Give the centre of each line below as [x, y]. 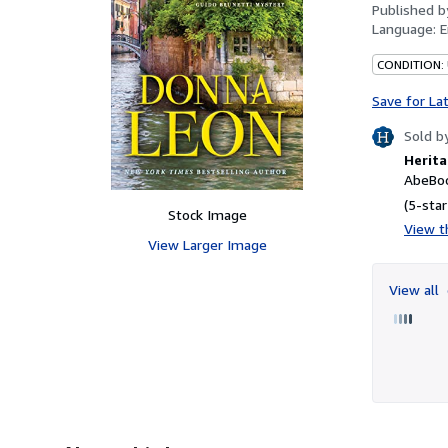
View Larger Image [207, 244]
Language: [406, 28]
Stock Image [207, 214]
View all [416, 289]
